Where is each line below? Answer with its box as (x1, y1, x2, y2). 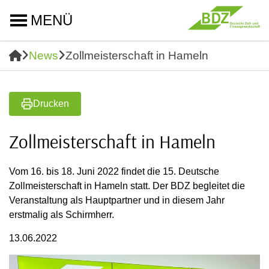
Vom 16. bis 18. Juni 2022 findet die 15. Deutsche (9, 166, 219, 177)
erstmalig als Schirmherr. (9, 210, 114, 220)
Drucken (33, 98, 69, 109)
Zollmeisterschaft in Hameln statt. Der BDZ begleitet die (9, 181, 245, 191)
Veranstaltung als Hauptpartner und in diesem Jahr (9, 195, 225, 205)
